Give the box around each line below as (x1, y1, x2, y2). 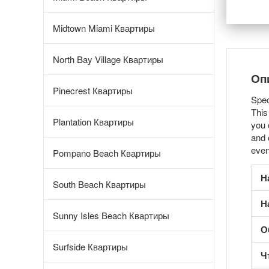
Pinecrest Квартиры (53, 84, 133, 97)
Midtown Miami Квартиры (53, 22, 155, 34)
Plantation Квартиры (53, 115, 134, 128)
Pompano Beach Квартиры (53, 147, 161, 159)
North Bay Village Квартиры (53, 53, 163, 65)
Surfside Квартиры (53, 240, 128, 253)
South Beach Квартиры (53, 178, 146, 190)
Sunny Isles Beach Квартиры (53, 209, 169, 222)
